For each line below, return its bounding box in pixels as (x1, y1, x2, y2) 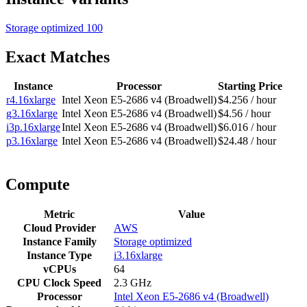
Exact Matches (5, 47, 110, 66)
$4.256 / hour (218, 94, 276, 106)
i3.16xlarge (114, 249, 162, 262)
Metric (44, 208, 75, 221)
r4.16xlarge (6, 94, 56, 106)
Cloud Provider (23, 222, 96, 234)
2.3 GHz (114, 277, 151, 289)
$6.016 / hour (218, 121, 276, 134)
